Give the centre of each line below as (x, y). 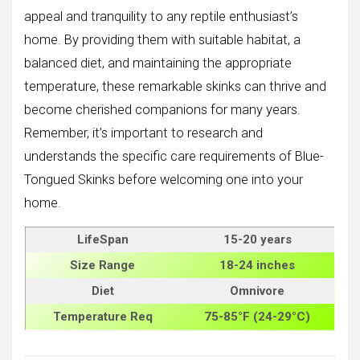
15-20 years (257, 239)
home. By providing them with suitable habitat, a (162, 39)
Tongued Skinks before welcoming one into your (164, 179)
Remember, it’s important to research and (143, 133)
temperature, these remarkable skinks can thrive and (175, 86)
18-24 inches (257, 265)
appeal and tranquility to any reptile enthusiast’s (161, 16)
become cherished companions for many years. (162, 109)
